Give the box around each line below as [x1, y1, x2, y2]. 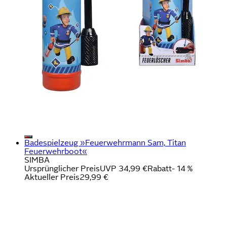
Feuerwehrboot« [24, 146, 87, 156]
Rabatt [147, 164, 172, 173]
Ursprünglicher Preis [24, 164, 100, 173]
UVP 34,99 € [100, 164, 147, 173]
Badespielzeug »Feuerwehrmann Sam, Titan [24, 138, 186, 147]
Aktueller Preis [24, 172, 80, 181]
